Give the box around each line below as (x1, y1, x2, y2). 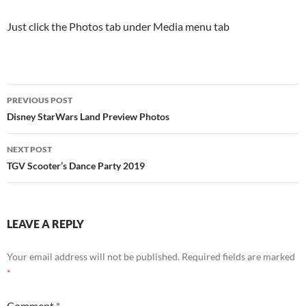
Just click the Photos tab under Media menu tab (7, 20, 229, 33)
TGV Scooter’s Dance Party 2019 (7, 160, 145, 172)
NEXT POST (7, 144, 52, 155)
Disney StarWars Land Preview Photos (7, 111, 169, 123)
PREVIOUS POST (7, 95, 72, 106)
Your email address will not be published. (7, 251, 180, 263)
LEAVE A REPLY (7, 217, 84, 231)
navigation (6, 108, 91, 130)
